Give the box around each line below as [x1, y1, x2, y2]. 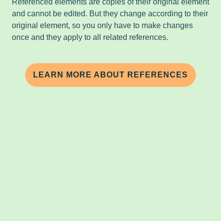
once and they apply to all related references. [12, 33, 168, 41]
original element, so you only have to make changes [12, 21, 193, 30]
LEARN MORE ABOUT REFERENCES [33, 71, 188, 79]
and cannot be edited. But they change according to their [12, 9, 208, 18]
